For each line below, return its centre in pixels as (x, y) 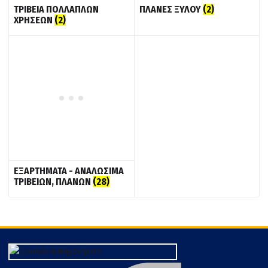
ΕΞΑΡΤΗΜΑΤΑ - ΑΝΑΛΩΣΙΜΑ (69, 170)
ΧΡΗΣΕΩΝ (34, 20)
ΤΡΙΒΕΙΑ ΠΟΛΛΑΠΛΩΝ (56, 9)
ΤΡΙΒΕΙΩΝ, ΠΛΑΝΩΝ (53, 181)
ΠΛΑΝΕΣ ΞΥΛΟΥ (171, 9)
